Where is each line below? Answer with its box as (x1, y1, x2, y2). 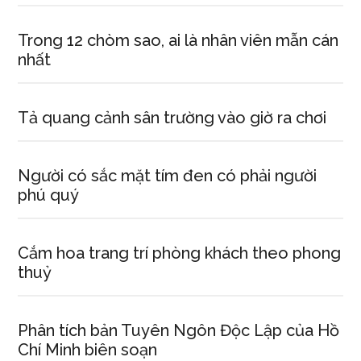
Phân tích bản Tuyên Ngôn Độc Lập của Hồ (18, 321, 340, 340)
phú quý (18, 185, 80, 205)
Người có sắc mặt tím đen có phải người (18, 166, 317, 185)
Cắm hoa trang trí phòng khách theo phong (18, 243, 342, 263)
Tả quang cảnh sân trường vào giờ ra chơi (18, 108, 327, 127)
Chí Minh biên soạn (18, 340, 158, 359)
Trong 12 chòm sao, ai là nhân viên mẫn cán (18, 31, 339, 50)
